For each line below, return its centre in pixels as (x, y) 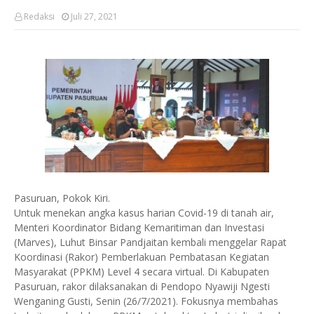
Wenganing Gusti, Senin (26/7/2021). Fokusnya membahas (146, 301)
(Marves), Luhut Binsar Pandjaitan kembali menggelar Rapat (150, 242)
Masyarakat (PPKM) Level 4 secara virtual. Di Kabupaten (142, 272)
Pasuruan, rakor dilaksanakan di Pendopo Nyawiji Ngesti (142, 286)
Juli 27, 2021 (94, 16)
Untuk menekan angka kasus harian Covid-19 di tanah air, (144, 213)
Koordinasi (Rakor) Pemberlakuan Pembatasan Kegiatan (142, 257)
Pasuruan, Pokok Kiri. (62, 198)
